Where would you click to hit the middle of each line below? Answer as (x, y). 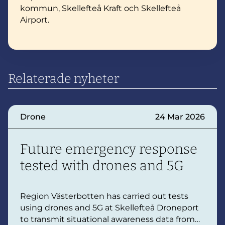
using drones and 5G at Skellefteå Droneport (109, 207)
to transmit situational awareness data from (107, 219)
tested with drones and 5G (102, 165)
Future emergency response (109, 149)
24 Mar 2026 (180, 117)
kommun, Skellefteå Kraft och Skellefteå (100, 8)
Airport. (35, 20)
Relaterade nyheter (64, 79)
